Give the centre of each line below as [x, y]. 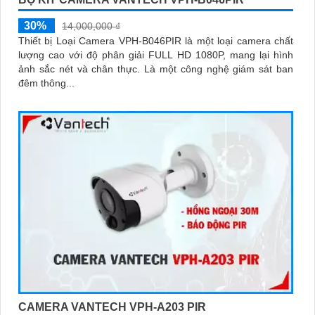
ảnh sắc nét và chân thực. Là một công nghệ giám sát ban [81, 69]
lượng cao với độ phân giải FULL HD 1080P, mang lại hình [156, 54]
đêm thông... [46, 83]
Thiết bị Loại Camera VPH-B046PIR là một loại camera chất [156, 40]
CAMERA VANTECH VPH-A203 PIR [112, 307]
